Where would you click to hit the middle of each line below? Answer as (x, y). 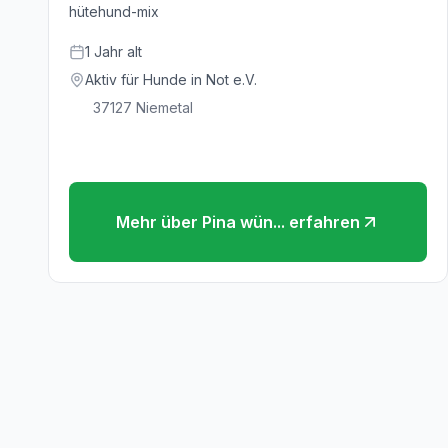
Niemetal (164, 107)
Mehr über (159, 222)
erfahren (322, 222)
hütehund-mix (114, 11)
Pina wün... (243, 222)
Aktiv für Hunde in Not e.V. (171, 79)
